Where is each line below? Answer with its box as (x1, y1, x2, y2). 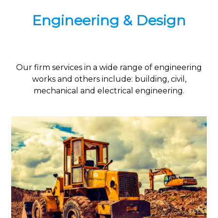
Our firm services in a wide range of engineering (16, 62, 202, 72)
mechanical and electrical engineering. (34, 86, 184, 95)
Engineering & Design (32, 11, 186, 29)
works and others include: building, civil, (32, 74, 186, 84)
